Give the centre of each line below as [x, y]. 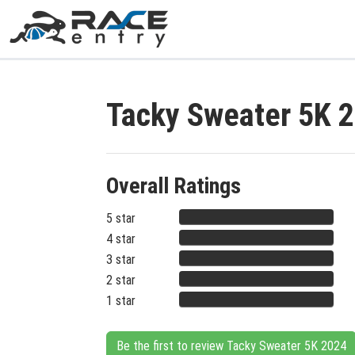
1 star [121, 301]
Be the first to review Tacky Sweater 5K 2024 [231, 346]
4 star [121, 239]
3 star [121, 260]
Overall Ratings [174, 186]
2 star [121, 280]
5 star [121, 218]
